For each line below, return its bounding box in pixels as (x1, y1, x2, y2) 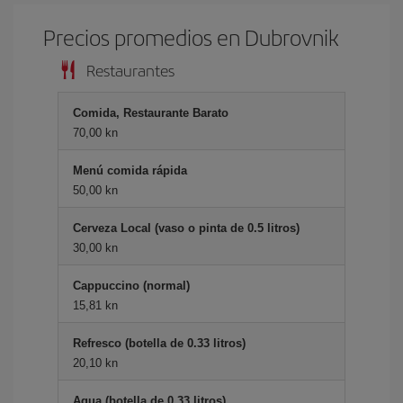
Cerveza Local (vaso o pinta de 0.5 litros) (73, 221, 300, 235)
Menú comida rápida (73, 164, 187, 177)
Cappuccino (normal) (73, 279, 190, 292)
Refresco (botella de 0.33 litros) (73, 336, 246, 350)
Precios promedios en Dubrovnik (43, 22, 339, 52)
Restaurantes (86, 58, 175, 81)
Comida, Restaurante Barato (73, 106, 228, 120)
